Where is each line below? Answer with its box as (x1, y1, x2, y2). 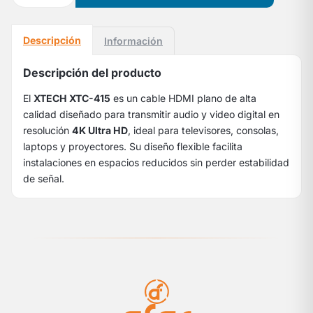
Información (104, 34, 163, 47)
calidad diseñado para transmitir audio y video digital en (23, 108, 279, 120)
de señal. (23, 172, 64, 184)
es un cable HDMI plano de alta (110, 92, 256, 104)
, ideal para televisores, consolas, (128, 124, 279, 136)
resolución (23, 124, 72, 136)
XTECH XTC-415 (34, 92, 110, 104)
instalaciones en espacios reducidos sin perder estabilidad (23, 156, 289, 168)
